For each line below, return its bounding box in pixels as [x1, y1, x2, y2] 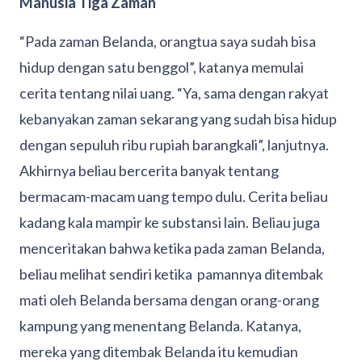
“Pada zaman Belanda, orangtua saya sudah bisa [19, 32, 316, 51]
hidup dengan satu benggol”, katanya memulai [19, 58, 304, 77]
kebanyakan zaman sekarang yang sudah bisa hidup [19, 110, 337, 128]
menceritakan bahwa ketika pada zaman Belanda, [19, 239, 325, 258]
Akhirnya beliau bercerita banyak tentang [19, 162, 279, 180]
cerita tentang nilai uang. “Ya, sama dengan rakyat [19, 84, 329, 103]
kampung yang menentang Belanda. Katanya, [19, 317, 301, 335]
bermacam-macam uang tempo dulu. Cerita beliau [19, 187, 328, 206]
